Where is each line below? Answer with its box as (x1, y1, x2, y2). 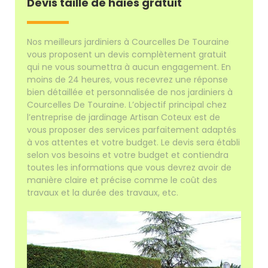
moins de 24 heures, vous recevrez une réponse (27, 73, 229, 86)
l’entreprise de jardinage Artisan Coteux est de (27, 111, 221, 123)
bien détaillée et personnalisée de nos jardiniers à (27, 86, 233, 98)
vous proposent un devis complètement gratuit (27, 48, 227, 60)
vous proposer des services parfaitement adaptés (27, 123, 237, 136)
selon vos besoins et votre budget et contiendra (27, 148, 229, 161)
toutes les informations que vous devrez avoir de (27, 161, 232, 173)
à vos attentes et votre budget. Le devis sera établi (27, 136, 240, 148)
